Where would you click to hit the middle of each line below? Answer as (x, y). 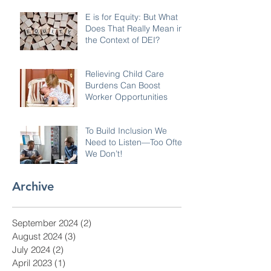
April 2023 (32, 263)
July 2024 (31, 249)
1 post (78, 263)
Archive (33, 186)
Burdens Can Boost (123, 85)
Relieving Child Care (125, 73)
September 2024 (45, 223)
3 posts (90, 236)
